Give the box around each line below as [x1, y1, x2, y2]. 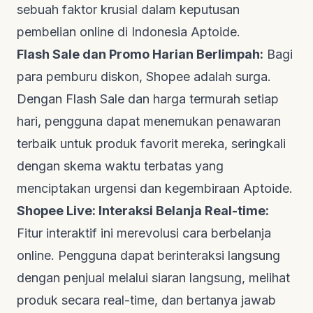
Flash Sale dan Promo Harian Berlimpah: [17, 46, 263, 61]
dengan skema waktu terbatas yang [17, 158, 224, 173]
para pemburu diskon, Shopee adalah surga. [17, 68, 271, 84]
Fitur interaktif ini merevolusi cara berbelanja [17, 225, 271, 240]
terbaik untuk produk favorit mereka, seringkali [17, 136, 286, 151]
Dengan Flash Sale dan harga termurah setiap [17, 91, 279, 106]
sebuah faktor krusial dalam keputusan [17, 1, 240, 17]
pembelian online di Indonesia [17, 24, 191, 39]
